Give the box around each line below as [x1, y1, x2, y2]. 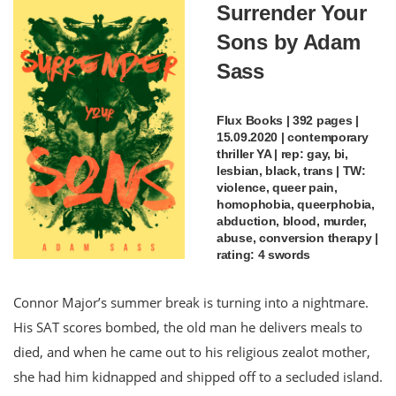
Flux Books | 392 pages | [217, 112, 359, 127]
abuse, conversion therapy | [217, 230, 378, 245]
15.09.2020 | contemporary [217, 129, 369, 144]
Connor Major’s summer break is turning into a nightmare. [13, 293, 369, 311]
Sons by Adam [217, 29, 361, 54]
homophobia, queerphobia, [217, 196, 375, 211]
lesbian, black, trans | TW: [217, 163, 366, 178]
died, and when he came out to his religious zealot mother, [13, 342, 370, 361]
